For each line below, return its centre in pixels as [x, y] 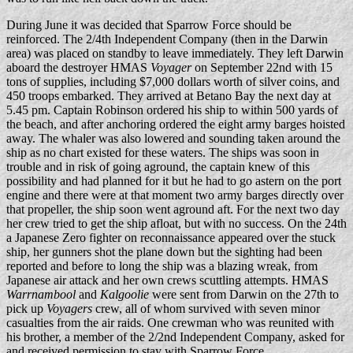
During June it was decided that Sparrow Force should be [149, 25]
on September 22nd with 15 [262, 67]
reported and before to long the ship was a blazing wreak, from [162, 266]
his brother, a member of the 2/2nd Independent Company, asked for [175, 337]
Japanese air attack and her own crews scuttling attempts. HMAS [167, 280]
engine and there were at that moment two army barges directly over [175, 195]
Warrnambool [41, 294]
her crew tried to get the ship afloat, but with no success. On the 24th [176, 223]
